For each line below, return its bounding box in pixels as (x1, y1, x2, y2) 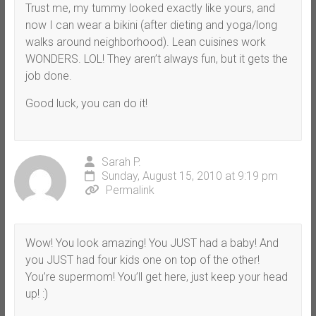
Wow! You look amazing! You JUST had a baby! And (25, 236, 279, 250)
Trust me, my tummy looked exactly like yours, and (25, 1, 275, 16)
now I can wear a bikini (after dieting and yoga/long (25, 18, 277, 32)
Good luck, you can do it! (25, 97, 147, 111)
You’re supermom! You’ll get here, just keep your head (25, 270, 288, 284)
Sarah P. (101, 155, 141, 169)
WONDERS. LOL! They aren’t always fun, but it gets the (25, 52, 288, 66)
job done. (25, 69, 72, 83)
